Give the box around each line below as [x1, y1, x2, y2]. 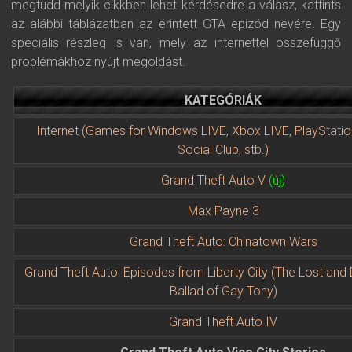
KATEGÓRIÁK [185, 93, 262, 108]
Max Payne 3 [187, 203, 259, 218]
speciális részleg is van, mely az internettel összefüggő [11, 35, 341, 50]
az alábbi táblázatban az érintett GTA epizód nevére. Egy [11, 16, 341, 31]
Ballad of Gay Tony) [169, 284, 277, 299]
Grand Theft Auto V [161, 173, 269, 188]
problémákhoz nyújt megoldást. [11, 54, 185, 69]
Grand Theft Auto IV [169, 314, 277, 329]
